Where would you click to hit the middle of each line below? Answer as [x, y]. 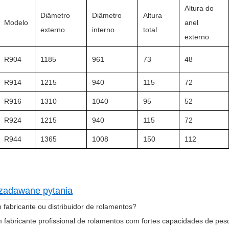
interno [103, 29]
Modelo [16, 22]
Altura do [199, 8]
